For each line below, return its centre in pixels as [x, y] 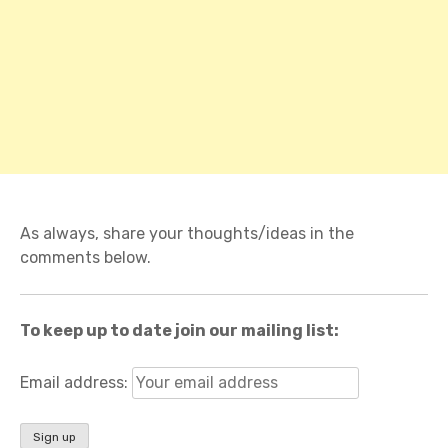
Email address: [76, 382]
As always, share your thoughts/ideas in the [187, 233]
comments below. [85, 257]
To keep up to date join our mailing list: [179, 330]
